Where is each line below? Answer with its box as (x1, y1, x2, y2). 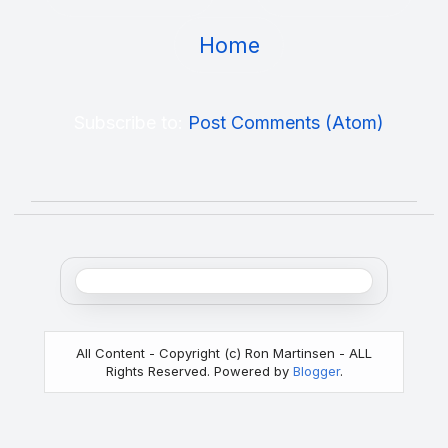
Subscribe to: (74, 111, 188, 133)
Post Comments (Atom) (188, 111, 384, 133)
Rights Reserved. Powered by (105, 362, 293, 379)
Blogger (292, 362, 340, 379)
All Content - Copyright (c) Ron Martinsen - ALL (76, 344, 372, 361)
